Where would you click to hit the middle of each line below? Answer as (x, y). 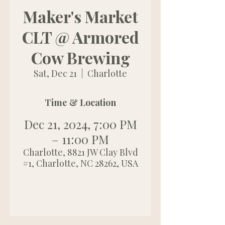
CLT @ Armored (80, 37)
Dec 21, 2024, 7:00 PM (80, 124)
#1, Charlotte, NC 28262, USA (80, 163)
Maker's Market (80, 16)
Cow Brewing (80, 58)
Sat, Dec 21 (55, 73)
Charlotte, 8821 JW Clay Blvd (80, 152)
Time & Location (80, 102)
